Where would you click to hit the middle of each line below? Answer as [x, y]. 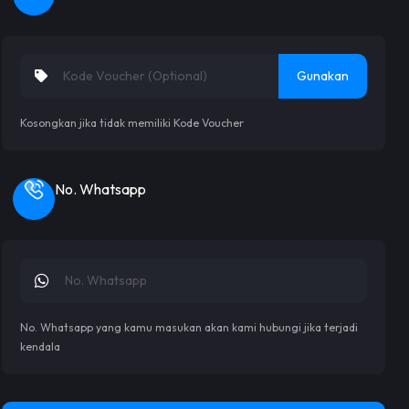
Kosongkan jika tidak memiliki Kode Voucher [132, 122]
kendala [40, 346]
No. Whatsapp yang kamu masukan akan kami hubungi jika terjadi [189, 327]
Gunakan [323, 75]
